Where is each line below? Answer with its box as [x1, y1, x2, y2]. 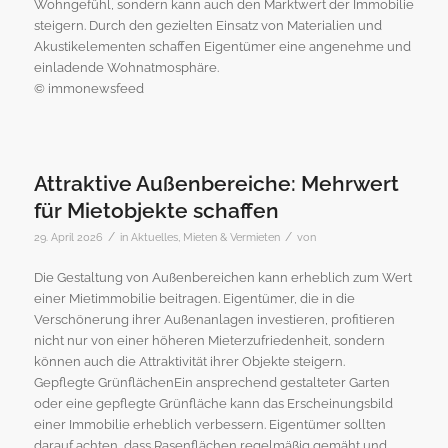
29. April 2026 [33, 230, 103, 243]
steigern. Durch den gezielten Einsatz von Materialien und [33, 17, 382, 33]
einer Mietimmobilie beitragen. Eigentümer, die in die [33, 290, 355, 306]
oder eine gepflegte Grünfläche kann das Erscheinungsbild [33, 395, 393, 411]
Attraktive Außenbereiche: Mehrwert [33, 170, 399, 196]
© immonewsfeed [33, 80, 144, 96]
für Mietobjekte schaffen [33, 197, 279, 223]
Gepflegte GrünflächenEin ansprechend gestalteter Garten [33, 374, 390, 390]
